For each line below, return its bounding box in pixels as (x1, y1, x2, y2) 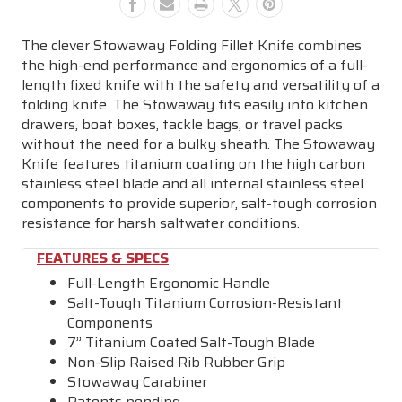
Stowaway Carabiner (67, 370, 208, 393)
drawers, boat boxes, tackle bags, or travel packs (22, 112, 343, 135)
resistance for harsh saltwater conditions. (22, 211, 303, 234)
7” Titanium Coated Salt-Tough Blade (67, 330, 316, 354)
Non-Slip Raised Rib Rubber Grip (67, 350, 286, 373)
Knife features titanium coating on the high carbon (22, 152, 365, 175)
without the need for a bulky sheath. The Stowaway (22, 132, 375, 155)
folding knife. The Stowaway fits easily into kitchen (22, 92, 368, 116)
